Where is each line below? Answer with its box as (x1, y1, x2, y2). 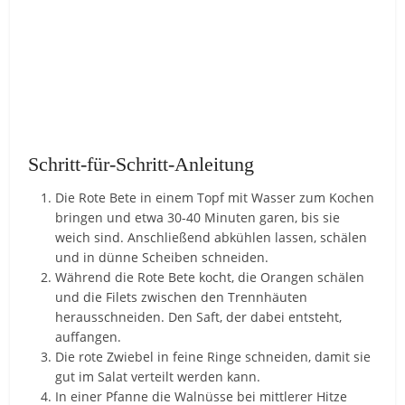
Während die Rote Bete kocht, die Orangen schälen (55, 268, 365, 286)
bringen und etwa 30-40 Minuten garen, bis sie (55, 208, 341, 226)
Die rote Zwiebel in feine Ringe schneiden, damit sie (55, 347, 372, 365)
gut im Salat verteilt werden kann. (55, 367, 261, 385)
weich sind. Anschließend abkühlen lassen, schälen (55, 228, 368, 246)
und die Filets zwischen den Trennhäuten (55, 287, 308, 306)
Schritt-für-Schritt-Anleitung (28, 152, 255, 175)
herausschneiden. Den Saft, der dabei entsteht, (55, 307, 343, 325)
